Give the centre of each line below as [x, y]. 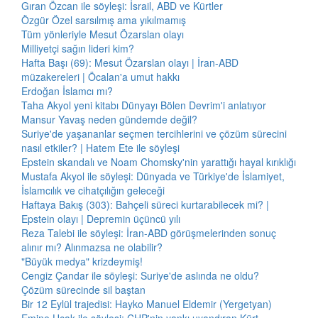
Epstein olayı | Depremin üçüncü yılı [101, 219]
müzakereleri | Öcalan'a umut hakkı [100, 77]
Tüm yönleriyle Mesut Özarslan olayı [103, 34]
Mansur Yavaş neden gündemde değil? [109, 119]
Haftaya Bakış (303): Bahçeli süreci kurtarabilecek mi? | [145, 204]
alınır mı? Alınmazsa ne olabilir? [92, 247]
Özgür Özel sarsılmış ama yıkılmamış [104, 20]
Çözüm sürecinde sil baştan [83, 290]
